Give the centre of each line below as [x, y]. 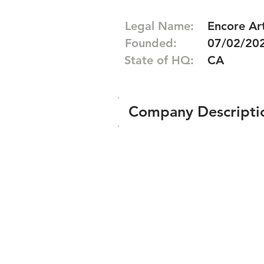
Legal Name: [159, 26]
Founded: [151, 43]
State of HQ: [159, 60]
